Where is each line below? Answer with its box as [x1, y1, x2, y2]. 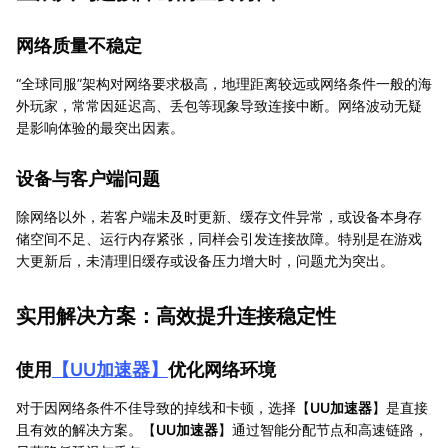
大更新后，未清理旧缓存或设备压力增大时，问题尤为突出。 [16, 251, 394, 269]
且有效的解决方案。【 [16, 420, 156, 438]
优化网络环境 [168, 358, 276, 380]
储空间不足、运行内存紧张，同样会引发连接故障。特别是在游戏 [16, 229, 422, 247]
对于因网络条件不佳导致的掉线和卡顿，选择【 [16, 398, 310, 416]
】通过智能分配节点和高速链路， [218, 420, 428, 438]
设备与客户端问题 [16, 167, 160, 189]
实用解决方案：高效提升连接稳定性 [16, 303, 336, 328]
